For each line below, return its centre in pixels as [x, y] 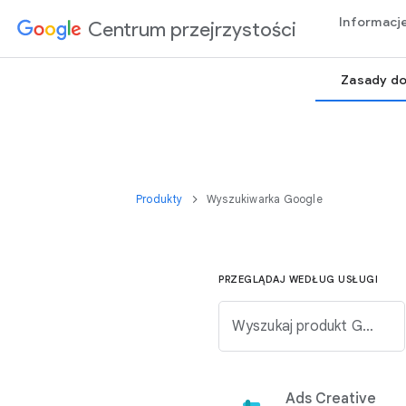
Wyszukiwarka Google [265, 199]
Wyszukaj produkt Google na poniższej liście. [367, 326]
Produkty [161, 199]
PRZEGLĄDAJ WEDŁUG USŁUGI [298, 279]
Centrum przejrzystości [192, 29]
